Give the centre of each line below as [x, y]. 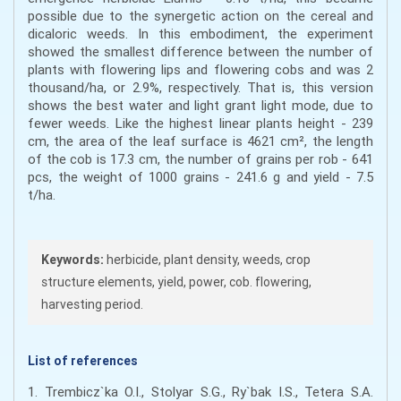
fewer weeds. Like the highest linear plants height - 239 [200, 124]
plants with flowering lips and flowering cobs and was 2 [200, 70]
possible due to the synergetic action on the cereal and [200, 16]
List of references [83, 361]
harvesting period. [92, 305]
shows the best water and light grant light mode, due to [200, 106]
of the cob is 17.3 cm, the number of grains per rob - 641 [200, 159]
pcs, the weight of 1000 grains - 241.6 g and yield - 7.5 [200, 177]
